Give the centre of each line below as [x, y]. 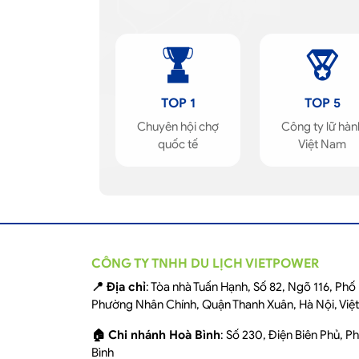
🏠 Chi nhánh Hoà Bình [156, 335]
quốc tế [178, 144]
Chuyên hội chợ [178, 127]
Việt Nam [322, 144]
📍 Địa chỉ [119, 287]
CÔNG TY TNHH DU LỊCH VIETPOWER [205, 264]
